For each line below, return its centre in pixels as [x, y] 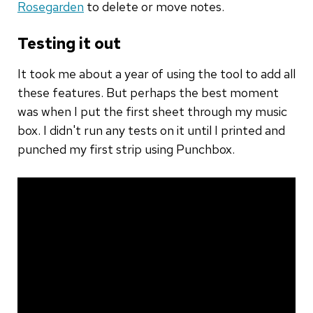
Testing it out [69, 43]
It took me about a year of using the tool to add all [156, 73]
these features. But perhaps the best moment [148, 92]
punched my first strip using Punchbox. [126, 149]
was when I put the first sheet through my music [152, 111]
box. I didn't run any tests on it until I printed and [151, 130]
